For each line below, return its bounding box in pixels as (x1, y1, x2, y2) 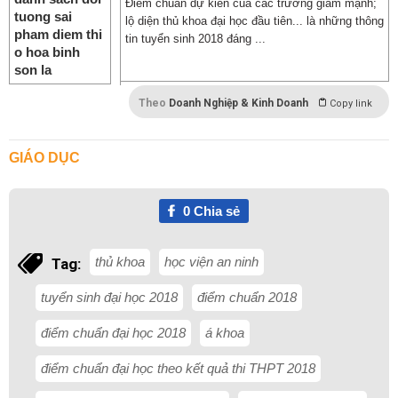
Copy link (330, 98, 372, 109)
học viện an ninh (164, 254, 259, 269)
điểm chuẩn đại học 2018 (41, 325, 186, 340)
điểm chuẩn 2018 (197, 290, 297, 305)
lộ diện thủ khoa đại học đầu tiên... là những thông (125, 14, 384, 28)
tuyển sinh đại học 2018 (41, 290, 178, 305)
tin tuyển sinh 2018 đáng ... (125, 32, 266, 45)
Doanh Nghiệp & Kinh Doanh (169, 97, 308, 109)
